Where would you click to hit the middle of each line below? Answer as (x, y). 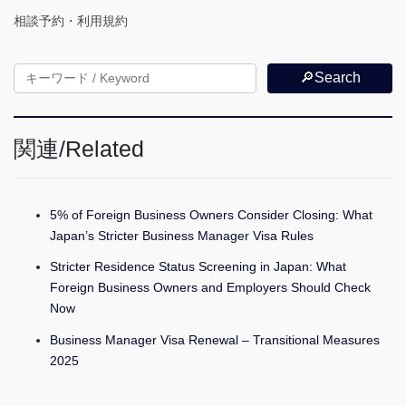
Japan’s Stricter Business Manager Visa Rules (182, 236)
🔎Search (330, 78)
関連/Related (79, 149)
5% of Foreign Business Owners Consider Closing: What (211, 215)
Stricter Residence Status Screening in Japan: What (198, 267)
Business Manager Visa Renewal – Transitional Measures (215, 339)
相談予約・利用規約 (71, 20)
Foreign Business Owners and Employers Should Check (210, 288)
